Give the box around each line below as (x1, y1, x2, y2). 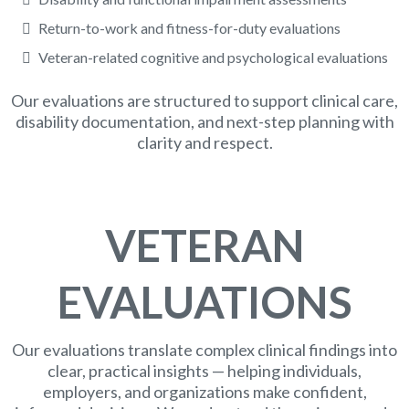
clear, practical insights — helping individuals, (47, 361, 362, 381)
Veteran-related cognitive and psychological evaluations (38, 48, 388, 66)
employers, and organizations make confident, (42, 382, 367, 402)
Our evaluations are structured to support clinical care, (11, 90, 398, 110)
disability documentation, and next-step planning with (15, 111, 394, 131)
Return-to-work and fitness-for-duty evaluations (38, 19, 341, 37)
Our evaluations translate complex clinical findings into (12, 340, 397, 360)
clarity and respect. (136, 132, 273, 152)
